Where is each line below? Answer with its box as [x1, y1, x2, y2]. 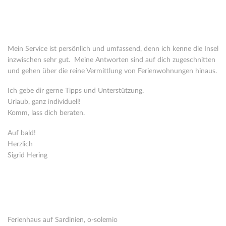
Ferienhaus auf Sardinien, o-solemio [8, 216, 118, 224]
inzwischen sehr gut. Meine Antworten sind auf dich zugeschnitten [8, 56, 215, 64]
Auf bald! [8, 129, 36, 137]
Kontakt [8, 185, 58, 200]
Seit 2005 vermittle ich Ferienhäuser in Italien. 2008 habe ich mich [8, 24, 212, 31]
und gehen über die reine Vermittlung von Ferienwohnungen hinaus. [8, 67, 217, 75]
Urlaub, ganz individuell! [8, 98, 81, 106]
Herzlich [8, 140, 33, 148]
